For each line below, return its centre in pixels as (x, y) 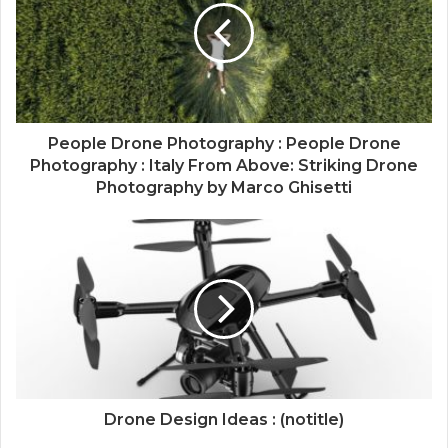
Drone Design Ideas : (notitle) (224, 420)
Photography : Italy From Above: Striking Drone (224, 166)
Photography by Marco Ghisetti (224, 188)
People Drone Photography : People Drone (224, 144)
